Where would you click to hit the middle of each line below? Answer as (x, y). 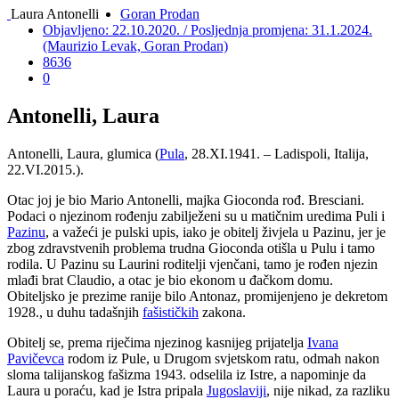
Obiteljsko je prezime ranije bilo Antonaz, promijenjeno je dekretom (197, 296)
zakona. (222, 312)
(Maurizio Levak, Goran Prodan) (135, 46)
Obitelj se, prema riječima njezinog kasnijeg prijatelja (157, 342)
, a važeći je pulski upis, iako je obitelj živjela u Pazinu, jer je (216, 232)
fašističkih (171, 312)
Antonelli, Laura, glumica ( (83, 153)
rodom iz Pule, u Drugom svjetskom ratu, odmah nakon (222, 358)
